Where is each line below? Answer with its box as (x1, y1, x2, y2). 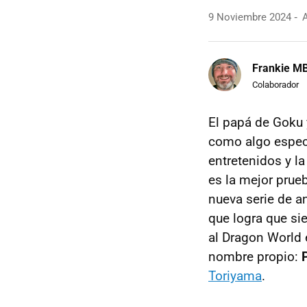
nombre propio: (208, 249, 302, 265)
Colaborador (252, 79, 299, 90)
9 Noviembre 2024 (208, 11, 291, 23)
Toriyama (208, 268, 262, 284)
